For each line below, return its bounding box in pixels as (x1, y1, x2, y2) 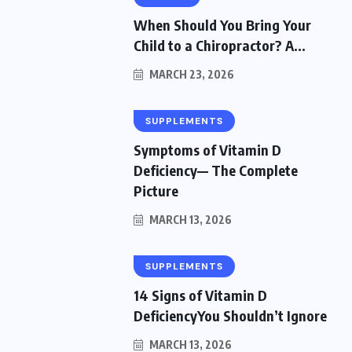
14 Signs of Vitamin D (134, 285, 267, 304)
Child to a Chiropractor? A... (134, 35, 306, 54)
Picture (134, 181, 178, 200)
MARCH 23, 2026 (147, 67, 234, 81)
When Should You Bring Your (134, 15, 311, 34)
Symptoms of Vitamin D (134, 140, 281, 159)
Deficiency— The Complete (134, 160, 298, 179)
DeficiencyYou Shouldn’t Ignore (134, 306, 327, 324)
